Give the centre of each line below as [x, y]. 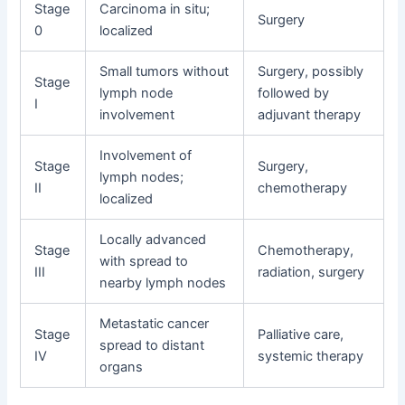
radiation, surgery [311, 272]
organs [122, 367]
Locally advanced [153, 239]
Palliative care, [301, 334]
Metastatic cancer [155, 323]
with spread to [144, 261]
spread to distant [152, 345]
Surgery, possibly [311, 71]
